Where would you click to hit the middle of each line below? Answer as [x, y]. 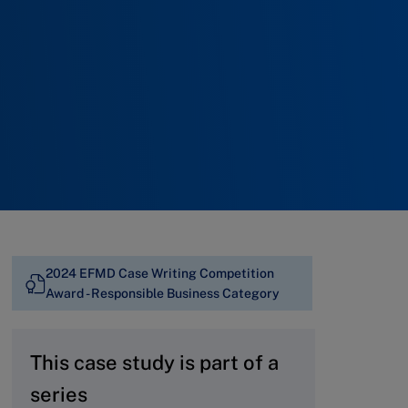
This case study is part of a [154, 362]
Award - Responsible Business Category [163, 293]
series [59, 394]
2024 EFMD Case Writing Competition [160, 273]
